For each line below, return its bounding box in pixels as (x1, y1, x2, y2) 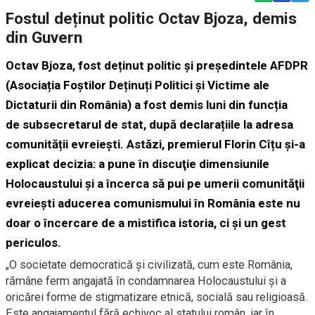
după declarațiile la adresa (149, 117, 293, 131)
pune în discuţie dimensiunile (105, 156, 269, 171)
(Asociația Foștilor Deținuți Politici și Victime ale (6, 77, 269, 92)
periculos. (6, 235, 61, 250)
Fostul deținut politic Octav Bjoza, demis (6, 8, 297, 28)
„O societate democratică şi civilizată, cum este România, (6, 257, 292, 271)
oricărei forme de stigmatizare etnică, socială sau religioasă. (6, 290, 308, 304)
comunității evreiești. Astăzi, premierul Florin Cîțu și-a (6, 136, 305, 151)
